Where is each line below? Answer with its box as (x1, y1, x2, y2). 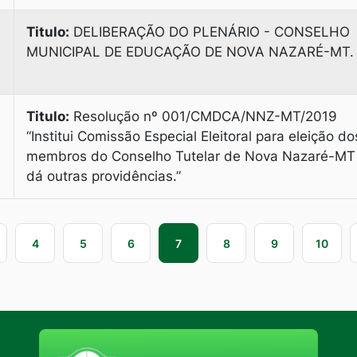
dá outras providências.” (26, 168, 181, 184)
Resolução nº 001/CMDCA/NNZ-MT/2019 (69, 108, 337, 124)
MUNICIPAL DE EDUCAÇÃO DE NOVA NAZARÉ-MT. (26, 44, 354, 60)
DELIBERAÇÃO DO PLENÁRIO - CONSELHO (69, 24, 350, 40)
